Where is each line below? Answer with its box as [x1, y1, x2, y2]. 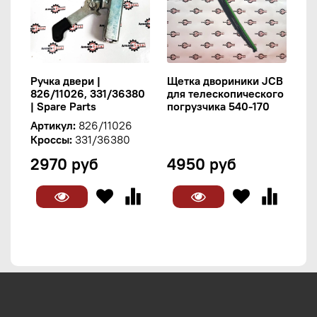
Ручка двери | [30, 73, 100, 88]
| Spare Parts [30, 98, 96, 113]
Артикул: [30, 117, 76, 132]
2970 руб [30, 153, 98, 174]
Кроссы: [30, 132, 72, 146]
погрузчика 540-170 [167, 98, 270, 113]
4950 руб [167, 153, 236, 174]
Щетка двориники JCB [167, 73, 283, 88]
